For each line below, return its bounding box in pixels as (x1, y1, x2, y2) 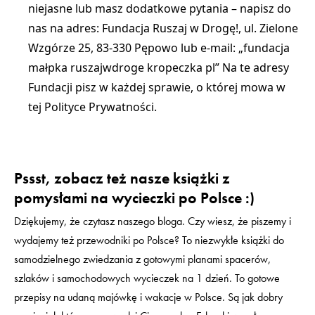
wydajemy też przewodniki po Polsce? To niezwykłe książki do (14, 233, 284, 247)
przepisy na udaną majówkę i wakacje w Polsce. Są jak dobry (14, 290, 283, 304)
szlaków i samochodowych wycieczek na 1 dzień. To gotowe (14, 271, 280, 285)
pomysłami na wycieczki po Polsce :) (14, 188, 255, 207)
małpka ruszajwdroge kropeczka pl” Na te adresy (28, 60, 289, 75)
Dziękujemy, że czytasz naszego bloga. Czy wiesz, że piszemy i (14, 214, 291, 229)
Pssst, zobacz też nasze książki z (14, 169, 230, 188)
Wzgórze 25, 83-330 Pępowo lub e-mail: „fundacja (28, 40, 290, 56)
